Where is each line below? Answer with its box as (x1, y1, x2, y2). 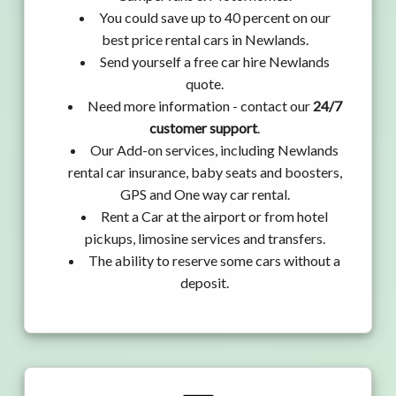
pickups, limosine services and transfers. (84, 230, 325, 247)
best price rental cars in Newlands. (101, 31, 308, 49)
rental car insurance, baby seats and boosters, (67, 164, 342, 181)
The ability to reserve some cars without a (88, 252, 340, 270)
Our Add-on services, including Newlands (90, 141, 339, 159)
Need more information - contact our (87, 97, 313, 115)
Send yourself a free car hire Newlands (99, 53, 330, 71)
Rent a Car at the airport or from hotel (101, 208, 328, 225)
